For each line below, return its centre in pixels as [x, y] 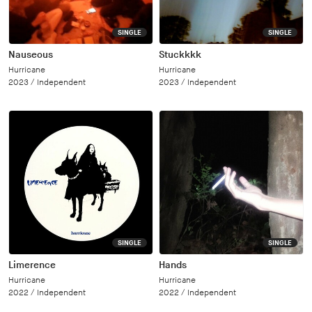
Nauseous [31, 55]
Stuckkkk [180, 55]
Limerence [32, 265]
